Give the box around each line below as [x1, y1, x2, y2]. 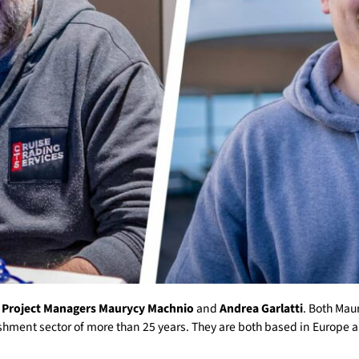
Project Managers [2, 300, 96, 317]
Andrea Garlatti [220, 300, 303, 317]
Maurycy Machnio [99, 300, 194, 317]
